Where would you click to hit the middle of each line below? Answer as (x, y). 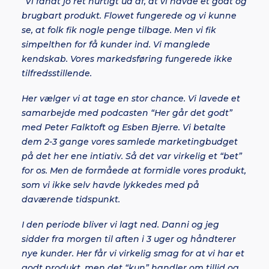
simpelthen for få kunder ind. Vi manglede (116, 44)
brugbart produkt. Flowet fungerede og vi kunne (129, 16)
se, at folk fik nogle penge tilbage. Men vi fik (119, 30)
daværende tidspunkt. (71, 199)
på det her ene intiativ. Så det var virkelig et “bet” (132, 156)
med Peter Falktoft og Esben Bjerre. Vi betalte (124, 127)
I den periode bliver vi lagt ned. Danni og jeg (120, 225)
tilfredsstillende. (57, 73)
